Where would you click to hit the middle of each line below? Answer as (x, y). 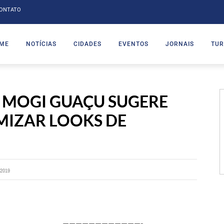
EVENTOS (133, 44)
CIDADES (87, 44)
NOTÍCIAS (41, 44)
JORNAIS (180, 44)
